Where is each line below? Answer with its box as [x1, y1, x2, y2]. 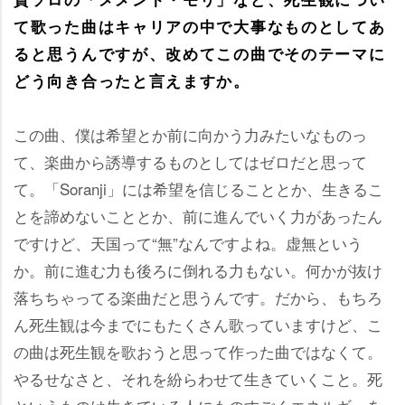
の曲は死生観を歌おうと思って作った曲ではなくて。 [14, 340, 382, 363]
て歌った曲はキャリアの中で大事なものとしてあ [14, 15, 386, 37]
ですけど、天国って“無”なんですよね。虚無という [14, 231, 363, 254]
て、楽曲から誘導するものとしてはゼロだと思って [14, 150, 367, 173]
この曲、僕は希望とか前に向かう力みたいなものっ [14, 123, 367, 146]
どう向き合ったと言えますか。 [14, 70, 250, 91]
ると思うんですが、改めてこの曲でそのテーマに [14, 42, 386, 64]
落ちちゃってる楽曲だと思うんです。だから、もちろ [14, 286, 382, 308]
